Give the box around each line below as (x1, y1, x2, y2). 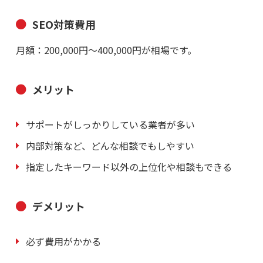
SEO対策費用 (32, 16, 96, 32)
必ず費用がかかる (25, 234, 101, 249)
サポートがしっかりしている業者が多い (25, 117, 195, 132)
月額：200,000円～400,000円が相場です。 (15, 43, 197, 58)
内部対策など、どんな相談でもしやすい (25, 139, 194, 153)
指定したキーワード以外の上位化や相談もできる (25, 160, 232, 174)
